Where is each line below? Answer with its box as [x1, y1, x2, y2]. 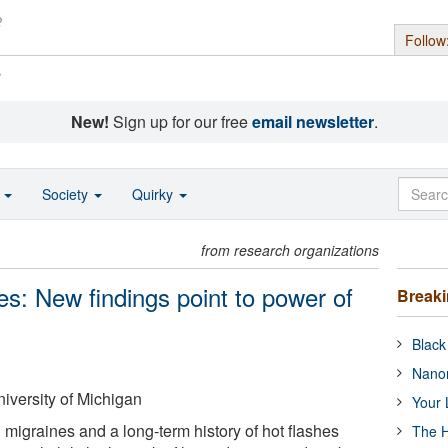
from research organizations [201, 240, 380, 260]
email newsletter [251, 110, 374, 133]
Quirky [132, 184, 177, 204]
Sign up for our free [108, 110, 252, 133]
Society [42, 184, 92, 204]
